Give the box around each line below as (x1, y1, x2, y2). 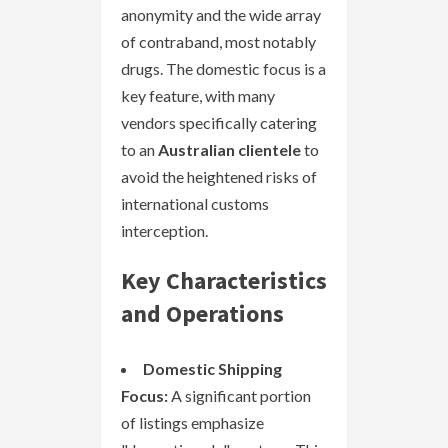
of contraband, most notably (121, 31, 316, 51)
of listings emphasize (121, 412, 264, 432)
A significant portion (168, 385, 311, 405)
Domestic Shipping (143, 358, 282, 378)
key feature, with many (121, 85, 275, 105)
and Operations (121, 297, 284, 329)
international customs (121, 193, 269, 213)
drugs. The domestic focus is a (121, 58, 326, 78)
